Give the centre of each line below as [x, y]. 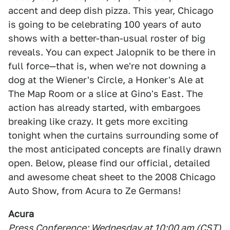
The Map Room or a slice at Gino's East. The [106, 94]
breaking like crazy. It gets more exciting [98, 121]
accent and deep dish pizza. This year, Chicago [111, 11]
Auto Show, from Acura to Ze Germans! [94, 191]
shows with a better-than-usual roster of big [107, 38]
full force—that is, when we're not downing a [107, 66]
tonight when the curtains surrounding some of [113, 135]
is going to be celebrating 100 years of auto [105, 24]
